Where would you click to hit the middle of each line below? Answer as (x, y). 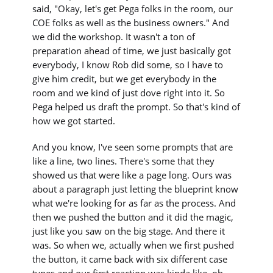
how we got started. (74, 120)
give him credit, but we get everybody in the (125, 78)
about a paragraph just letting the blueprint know (136, 189)
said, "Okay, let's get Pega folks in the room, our (133, 8)
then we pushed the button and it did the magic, (133, 217)
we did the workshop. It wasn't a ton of (114, 36)
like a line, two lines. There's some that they (124, 161)
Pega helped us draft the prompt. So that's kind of (136, 106)
